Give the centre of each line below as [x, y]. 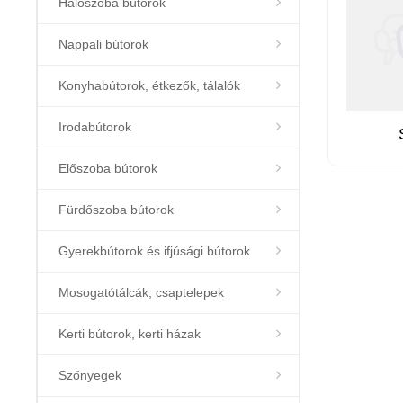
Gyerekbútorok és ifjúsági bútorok [154, 251]
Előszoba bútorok [108, 169]
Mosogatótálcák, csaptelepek [141, 293]
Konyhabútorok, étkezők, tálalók [149, 86]
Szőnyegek [90, 376]
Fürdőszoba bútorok [116, 210]
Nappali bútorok [103, 45]
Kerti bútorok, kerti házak [130, 334]
